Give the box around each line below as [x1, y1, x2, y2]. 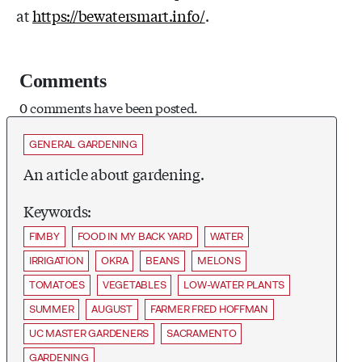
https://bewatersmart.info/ [32, 4, 205, 26]
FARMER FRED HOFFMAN [149, 301, 268, 316]
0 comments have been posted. [19, 97, 199, 116]
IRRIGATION [29, 253, 84, 267]
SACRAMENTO [166, 326, 237, 340]
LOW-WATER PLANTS [183, 277, 285, 292]
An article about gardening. [23, 162, 204, 184]
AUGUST [91, 301, 133, 316]
